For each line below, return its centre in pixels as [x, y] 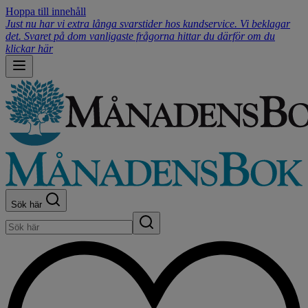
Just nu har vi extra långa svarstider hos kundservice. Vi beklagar [148, 24]
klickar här [29, 48]
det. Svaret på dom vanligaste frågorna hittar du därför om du [140, 36]
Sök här [28, 205]
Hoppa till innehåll [46, 11]
